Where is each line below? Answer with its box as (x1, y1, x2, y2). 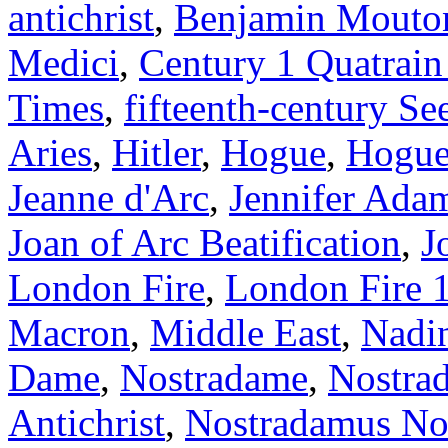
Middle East (150, 310, 341, 354)
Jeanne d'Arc (8, 175, 209, 219)
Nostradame (120, 355, 308, 399)
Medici (8, 40, 119, 84)
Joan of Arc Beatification (8, 220, 401, 264)
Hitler (112, 130, 201, 174)
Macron (8, 310, 130, 354)
